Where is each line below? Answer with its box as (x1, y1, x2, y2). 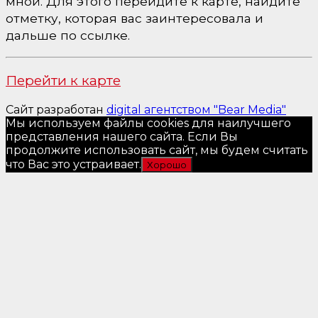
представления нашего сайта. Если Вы (6, 129, 238, 143)
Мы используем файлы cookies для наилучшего (6, 116, 291, 130)
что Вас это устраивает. (6, 157, 141, 171)
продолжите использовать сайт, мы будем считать (6, 143, 308, 157)
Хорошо (147, 158, 187, 170)
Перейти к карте (6, 72, 121, 89)
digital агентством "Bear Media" (106, 102, 286, 116)
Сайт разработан (6, 102, 106, 116)
